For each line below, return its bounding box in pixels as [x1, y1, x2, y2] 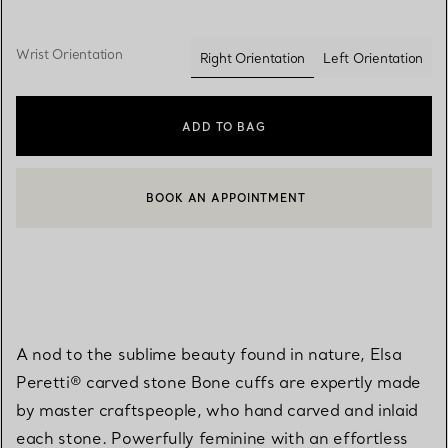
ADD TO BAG [182, 119, 266, 134]
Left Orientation [323, 50, 423, 67]
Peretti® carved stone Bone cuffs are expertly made [16, 371, 421, 392]
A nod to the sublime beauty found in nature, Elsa [16, 343, 402, 364]
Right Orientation [199, 49, 306, 66]
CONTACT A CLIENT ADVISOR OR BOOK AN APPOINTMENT [47, 197, 424, 212]
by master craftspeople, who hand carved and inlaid [16, 399, 418, 420]
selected [251, 68, 303, 85]
